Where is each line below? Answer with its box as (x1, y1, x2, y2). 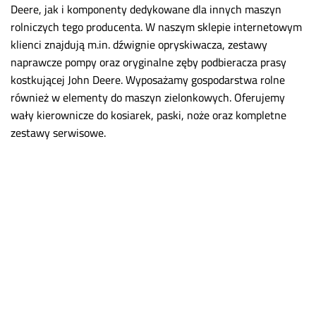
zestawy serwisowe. (11, 122, 106, 144)
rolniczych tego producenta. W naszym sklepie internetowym (11, 16, 302, 38)
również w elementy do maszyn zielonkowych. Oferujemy (11, 87, 285, 109)
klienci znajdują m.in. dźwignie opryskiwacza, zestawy (11, 34, 267, 56)
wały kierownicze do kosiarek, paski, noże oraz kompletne (11, 104, 286, 126)
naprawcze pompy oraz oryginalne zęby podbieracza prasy (11, 51, 286, 73)
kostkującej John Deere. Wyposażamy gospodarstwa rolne (11, 69, 285, 91)
